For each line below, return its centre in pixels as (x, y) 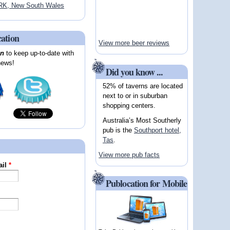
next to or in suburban (135, 95)
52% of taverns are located (142, 86)
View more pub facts (129, 155)
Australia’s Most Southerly (142, 120)
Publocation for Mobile (147, 184)
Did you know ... (135, 72)
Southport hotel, (157, 130)
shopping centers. (129, 105)
